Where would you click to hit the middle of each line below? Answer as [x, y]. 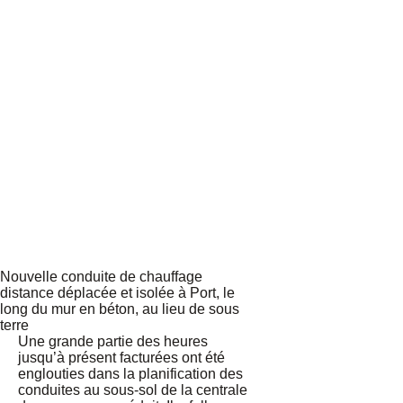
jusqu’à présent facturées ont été [121, 358]
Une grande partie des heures [113, 342]
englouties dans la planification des [130, 374]
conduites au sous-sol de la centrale [133, 390]
